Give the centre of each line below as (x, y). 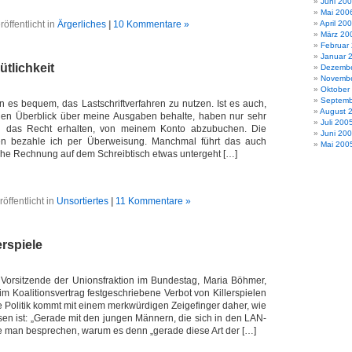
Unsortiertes (82, 201)
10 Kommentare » (151, 24)
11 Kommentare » (153, 201)
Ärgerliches (82, 24)
